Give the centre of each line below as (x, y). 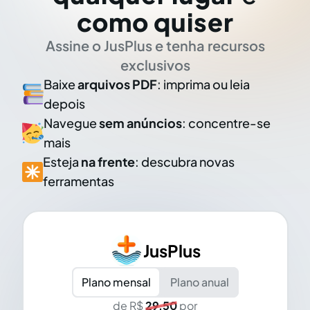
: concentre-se (226, 123)
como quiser (155, 22)
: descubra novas (184, 162)
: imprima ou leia (204, 84)
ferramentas (78, 181)
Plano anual (199, 282)
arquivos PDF (118, 84)
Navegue (71, 123)
